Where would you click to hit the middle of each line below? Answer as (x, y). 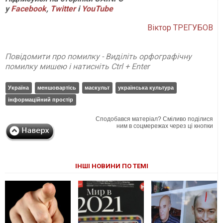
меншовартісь (57, 87)
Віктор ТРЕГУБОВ (180, 27)
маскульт (97, 87)
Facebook (29, 8)
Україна (18, 87)
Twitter (64, 8)
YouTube (97, 8)
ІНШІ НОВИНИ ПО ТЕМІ (111, 166)
